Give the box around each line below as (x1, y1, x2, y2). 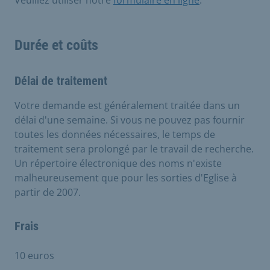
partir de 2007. (14, 186, 81, 199)
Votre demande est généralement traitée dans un (14, 99, 240, 112)
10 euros (14, 249, 54, 262)
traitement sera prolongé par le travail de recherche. (14, 142, 254, 155)
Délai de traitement (14, 74, 107, 88)
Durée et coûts (14, 37, 98, 54)
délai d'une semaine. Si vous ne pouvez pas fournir (14, 113, 245, 127)
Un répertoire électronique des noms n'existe (14, 157, 222, 170)
